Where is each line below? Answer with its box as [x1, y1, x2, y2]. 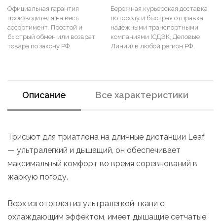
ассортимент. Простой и [7, 24, 82, 31]
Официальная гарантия [7, 5, 79, 12]
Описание [22, 90, 66, 100]
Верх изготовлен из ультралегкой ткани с [7, 199, 164, 208]
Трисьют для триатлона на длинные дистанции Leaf [7, 132, 205, 142]
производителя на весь [7, 14, 78, 22]
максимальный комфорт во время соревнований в [7, 159, 197, 168]
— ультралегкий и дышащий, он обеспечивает [7, 146, 181, 155]
